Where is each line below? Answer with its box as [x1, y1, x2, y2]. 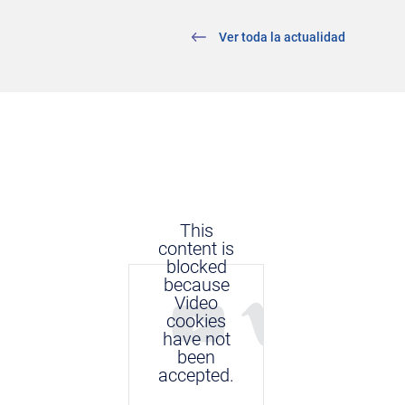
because [163, 274, 230, 297]
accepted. [158, 364, 234, 387]
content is [158, 238, 234, 260]
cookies [166, 310, 226, 333]
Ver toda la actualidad [219, 29, 345, 44]
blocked [165, 256, 227, 278]
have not [162, 328, 231, 351]
